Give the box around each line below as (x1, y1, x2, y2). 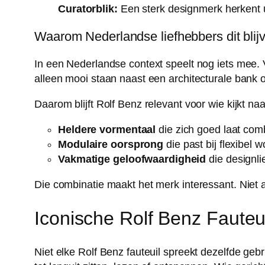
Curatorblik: (58, 2, 118, 15)
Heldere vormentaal (58, 123, 156, 135)
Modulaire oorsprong (58, 138, 164, 150)
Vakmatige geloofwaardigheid (58, 153, 206, 165)
